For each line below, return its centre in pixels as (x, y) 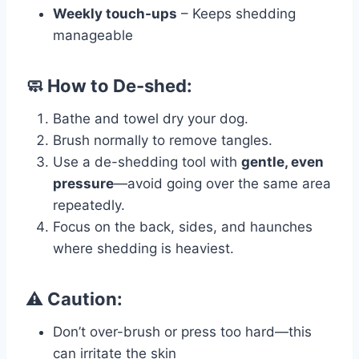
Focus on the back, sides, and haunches (183, 227)
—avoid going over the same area (222, 184)
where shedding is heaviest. (143, 249)
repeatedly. (89, 206)
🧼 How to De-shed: (109, 86)
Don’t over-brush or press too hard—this (182, 332)
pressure (83, 184)
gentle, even (282, 162)
